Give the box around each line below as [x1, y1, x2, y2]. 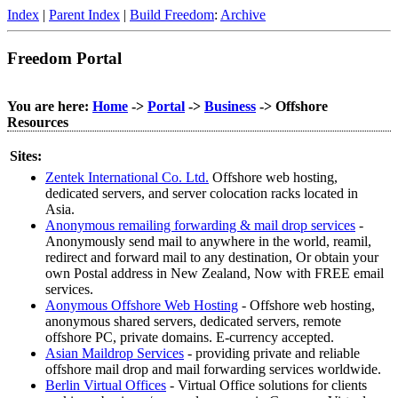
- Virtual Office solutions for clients [166, 378, 367, 394]
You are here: [7, 99, 92, 115]
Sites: [10, 148, 42, 164]
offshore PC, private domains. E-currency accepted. [45, 330, 334, 346]
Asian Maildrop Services [45, 346, 184, 362]
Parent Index [49, 7, 120, 22]
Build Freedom [130, 7, 214, 22]
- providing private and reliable [184, 346, 360, 362]
